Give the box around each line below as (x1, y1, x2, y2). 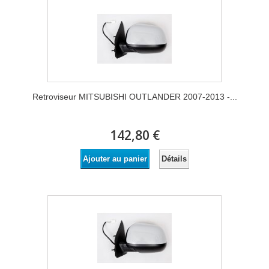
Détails (161, 154, 187, 163)
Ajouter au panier (82, 154, 147, 163)
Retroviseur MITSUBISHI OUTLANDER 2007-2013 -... (32, 92, 237, 101)
